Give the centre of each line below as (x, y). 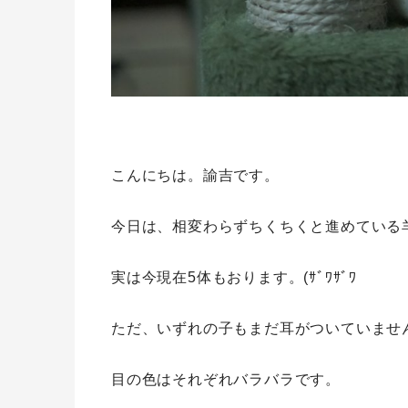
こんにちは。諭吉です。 (195, 175)
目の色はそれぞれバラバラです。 (226, 379)
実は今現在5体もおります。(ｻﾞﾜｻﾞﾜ (234, 277)
